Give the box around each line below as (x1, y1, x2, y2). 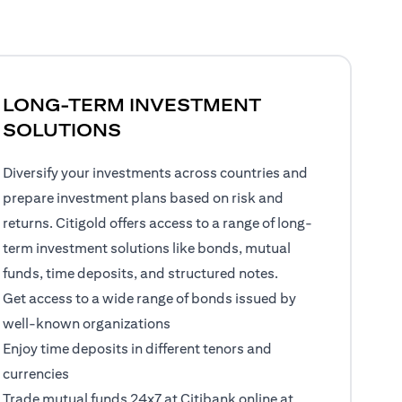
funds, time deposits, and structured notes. (3, 265, 279, 282)
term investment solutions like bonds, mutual (3, 240, 292, 257)
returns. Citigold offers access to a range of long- (3, 214, 313, 232)
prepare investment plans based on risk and (3, 189, 284, 206)
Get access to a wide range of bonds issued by (3, 290, 297, 307)
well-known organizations (3, 315, 171, 332)
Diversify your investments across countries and (3, 164, 309, 181)
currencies (3, 365, 70, 382)
